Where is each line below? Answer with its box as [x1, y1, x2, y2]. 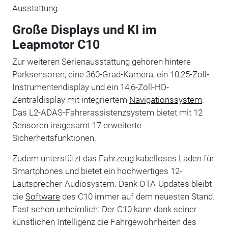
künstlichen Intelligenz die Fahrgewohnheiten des [12, 216, 196, 227]
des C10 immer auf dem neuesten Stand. [60, 191, 215, 202]
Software [25, 191, 60, 202]
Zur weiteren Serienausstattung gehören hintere [12, 56, 191, 67]
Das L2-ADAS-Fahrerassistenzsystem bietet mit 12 [12, 107, 203, 118]
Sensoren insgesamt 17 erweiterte [12, 120, 141, 130]
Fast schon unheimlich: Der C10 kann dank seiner [12, 204, 197, 214]
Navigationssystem [129, 94, 202, 105]
